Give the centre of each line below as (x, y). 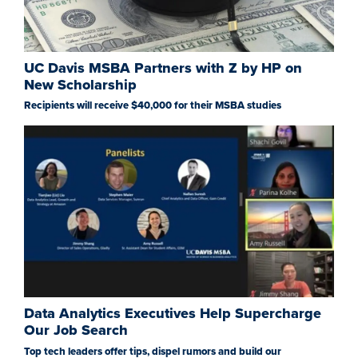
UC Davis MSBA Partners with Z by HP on (163, 68)
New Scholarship (80, 84)
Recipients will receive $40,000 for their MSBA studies (153, 106)
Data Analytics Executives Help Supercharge (173, 314)
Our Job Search (76, 330)
